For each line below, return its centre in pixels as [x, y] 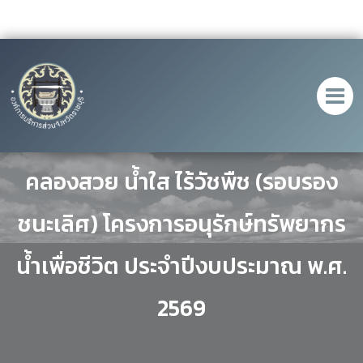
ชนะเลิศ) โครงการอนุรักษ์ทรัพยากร [181, 224]
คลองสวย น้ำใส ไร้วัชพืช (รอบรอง [181, 181]
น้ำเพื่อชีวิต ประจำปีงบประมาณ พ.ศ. [181, 266]
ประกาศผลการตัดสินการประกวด [181, 139]
